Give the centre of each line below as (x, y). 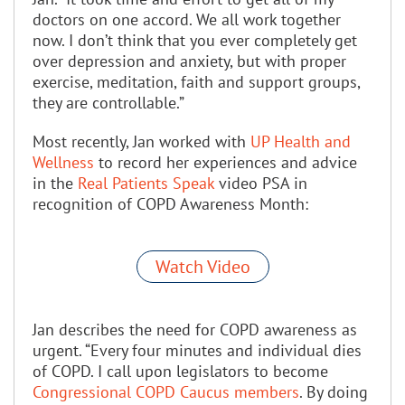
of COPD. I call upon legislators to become (180, 371)
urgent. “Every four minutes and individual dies (197, 350)
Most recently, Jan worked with (141, 141)
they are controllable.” (108, 102)
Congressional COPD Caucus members (166, 391)
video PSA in (261, 183)
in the (55, 183)
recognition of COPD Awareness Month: (173, 203)
